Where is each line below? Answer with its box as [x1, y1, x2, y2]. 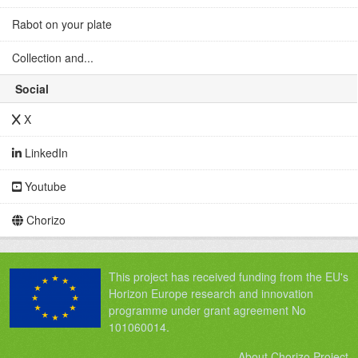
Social [12, 81, 49, 97]
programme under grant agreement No [109, 302, 306, 318]
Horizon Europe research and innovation [109, 285, 313, 301]
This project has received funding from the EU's [109, 268, 348, 284]
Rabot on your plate [12, 16, 112, 32]
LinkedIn [22, 145, 68, 161]
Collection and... [12, 50, 93, 66]
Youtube [22, 178, 66, 194]
